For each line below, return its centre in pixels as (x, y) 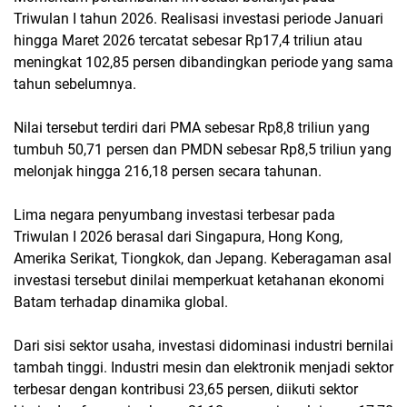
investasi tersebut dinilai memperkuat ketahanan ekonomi (199, 281)
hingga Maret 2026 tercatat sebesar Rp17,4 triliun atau (188, 41)
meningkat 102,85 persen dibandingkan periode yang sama (203, 63)
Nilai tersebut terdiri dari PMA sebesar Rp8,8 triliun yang (192, 128)
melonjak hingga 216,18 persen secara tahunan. (168, 172)
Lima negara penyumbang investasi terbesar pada (174, 215)
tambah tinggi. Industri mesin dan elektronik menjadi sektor (203, 368)
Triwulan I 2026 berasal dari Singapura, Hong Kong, (178, 237)
